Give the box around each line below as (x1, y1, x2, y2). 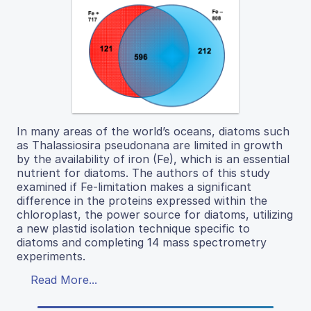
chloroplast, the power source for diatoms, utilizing (17, 207, 293, 221)
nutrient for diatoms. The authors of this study (17, 165, 270, 180)
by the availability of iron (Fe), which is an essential (17, 151, 289, 166)
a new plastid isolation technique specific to (17, 221, 250, 235)
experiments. (17, 249, 85, 263)
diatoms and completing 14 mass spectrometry (17, 235, 267, 249)
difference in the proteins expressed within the (17, 193, 267, 208)
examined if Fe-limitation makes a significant (17, 179, 251, 194)
